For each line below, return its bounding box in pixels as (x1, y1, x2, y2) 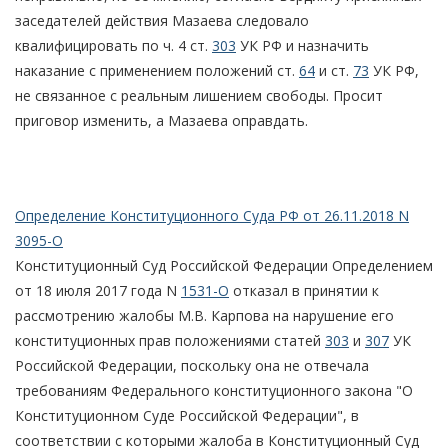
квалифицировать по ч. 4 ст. (15, 35, 212, 55)
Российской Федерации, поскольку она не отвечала (15, 355, 369, 375)
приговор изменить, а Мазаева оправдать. (15, 110, 308, 130)
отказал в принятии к (229, 280, 379, 300)
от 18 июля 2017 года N (15, 280, 181, 300)
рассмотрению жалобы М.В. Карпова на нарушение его (15, 305, 394, 325)
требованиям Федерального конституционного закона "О (15, 380, 413, 400)
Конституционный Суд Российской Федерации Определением (15, 255, 433, 275)
